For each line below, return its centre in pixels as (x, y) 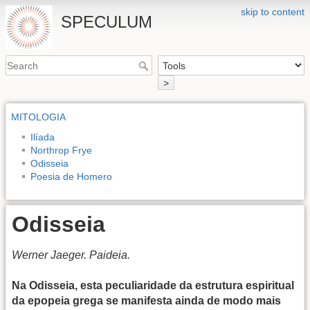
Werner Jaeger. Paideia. (71, 255)
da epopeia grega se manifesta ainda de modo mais (146, 300)
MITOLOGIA (38, 117)
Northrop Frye (61, 150)
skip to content (273, 12)
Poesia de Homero (71, 176)
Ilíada (43, 137)
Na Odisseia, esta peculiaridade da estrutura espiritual (153, 285)
